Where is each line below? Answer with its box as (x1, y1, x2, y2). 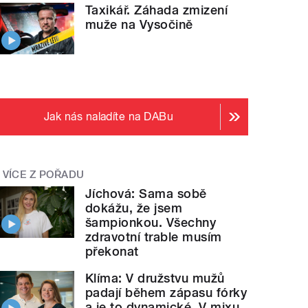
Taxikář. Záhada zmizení (85, 3, 228, 18)
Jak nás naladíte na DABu (43, 109, 174, 123)
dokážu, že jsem (85, 201, 183, 216)
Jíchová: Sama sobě (85, 186, 207, 201)
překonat (85, 244, 139, 259)
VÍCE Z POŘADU (2, 168, 85, 181)
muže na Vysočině (85, 17, 193, 32)
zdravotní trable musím (85, 230, 222, 245)
